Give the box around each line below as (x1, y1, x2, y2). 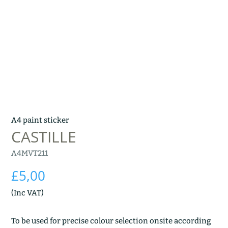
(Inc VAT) (11, 188, 44, 198)
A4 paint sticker (11, 116, 70, 125)
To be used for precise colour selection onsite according (11, 216, 211, 226)
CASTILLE (11, 126, 77, 148)
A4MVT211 (11, 149, 48, 158)
